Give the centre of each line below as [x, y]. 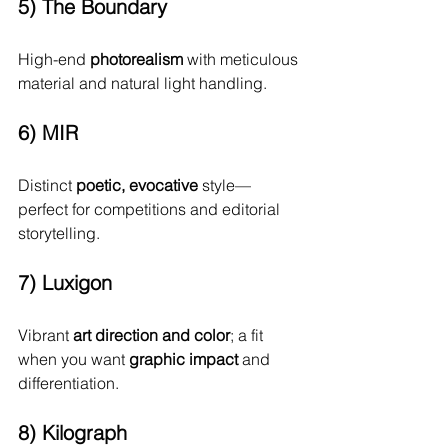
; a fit [248, 335]
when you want [73, 359]
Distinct [47, 185]
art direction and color [151, 335]
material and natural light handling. [142, 83]
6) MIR [48, 133]
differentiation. [68, 383]
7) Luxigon [65, 283]
